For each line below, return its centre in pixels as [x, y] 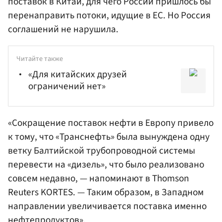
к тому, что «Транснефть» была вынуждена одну [109, 137]
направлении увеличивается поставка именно [107, 206]
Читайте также [40, 59]
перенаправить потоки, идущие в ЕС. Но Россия [109, 16]
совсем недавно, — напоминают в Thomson [99, 178]
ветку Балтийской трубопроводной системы [102, 150]
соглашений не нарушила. [63, 29]
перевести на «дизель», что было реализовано [106, 164]
